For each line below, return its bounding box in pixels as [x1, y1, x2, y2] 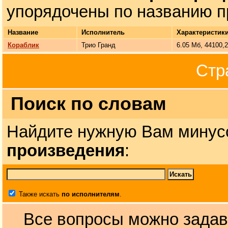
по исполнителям [62, 190, 120, 198]
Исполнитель [81, 28, 125, 36]
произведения [7, 141, 125, 160]
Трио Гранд [81, 41, 116, 49]
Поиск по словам [11, 94, 166, 114]
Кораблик [8, 41, 39, 49]
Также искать [17, 190, 62, 198]
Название [8, 28, 38, 36]
